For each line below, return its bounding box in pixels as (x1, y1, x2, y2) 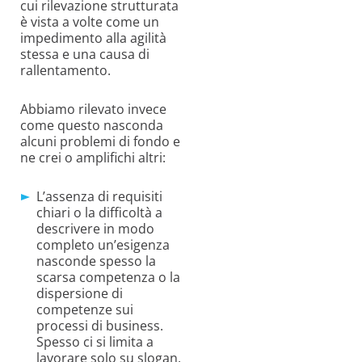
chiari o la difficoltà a (36, 204, 162, 222)
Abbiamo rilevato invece (20, 100, 166, 119)
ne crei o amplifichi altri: (20, 149, 166, 167)
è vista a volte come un (20, 13, 159, 32)
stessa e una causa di (20, 45, 149, 64)
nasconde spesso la (36, 252, 156, 271)
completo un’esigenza (36, 236, 170, 255)
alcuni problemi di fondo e (20, 133, 180, 151)
